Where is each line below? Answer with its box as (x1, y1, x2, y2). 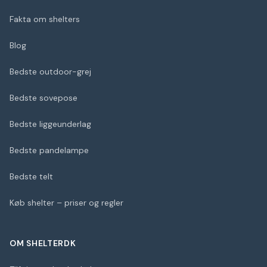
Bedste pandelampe (10, 145, 89, 156)
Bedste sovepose (10, 92, 77, 103)
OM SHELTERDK (10, 238, 76, 249)
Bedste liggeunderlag (10, 119, 91, 129)
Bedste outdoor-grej (10, 66, 91, 77)
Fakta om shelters (10, 14, 80, 24)
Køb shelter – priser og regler (10, 197, 123, 208)
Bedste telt (10, 171, 53, 182)
